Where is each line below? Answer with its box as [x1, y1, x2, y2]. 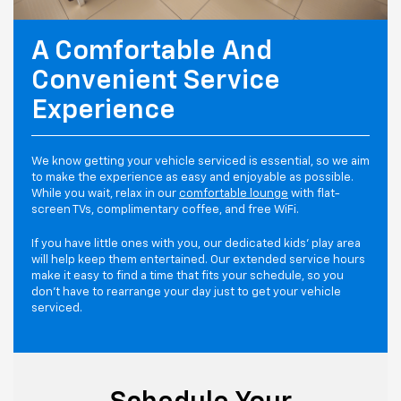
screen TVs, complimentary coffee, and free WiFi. [31, 204, 299, 217]
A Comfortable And [31, 38, 272, 66]
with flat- [288, 188, 340, 200]
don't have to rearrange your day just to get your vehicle [31, 286, 341, 299]
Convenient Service [31, 68, 280, 96]
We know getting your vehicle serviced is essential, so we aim [31, 156, 370, 168]
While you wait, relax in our [31, 188, 179, 200]
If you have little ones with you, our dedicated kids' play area [31, 238, 361, 251]
